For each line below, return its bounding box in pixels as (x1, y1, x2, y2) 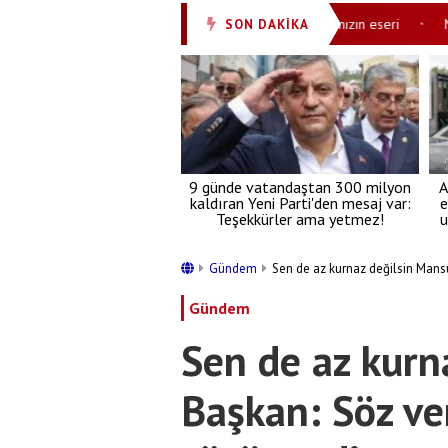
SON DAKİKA (225, 15, 309, 33)
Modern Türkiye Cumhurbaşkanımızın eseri (101, 15, 355, 33)
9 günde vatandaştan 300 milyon (189, 177, 411, 197)
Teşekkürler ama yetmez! (216, 209, 384, 229)
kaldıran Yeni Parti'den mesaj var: (189, 193, 411, 213)
